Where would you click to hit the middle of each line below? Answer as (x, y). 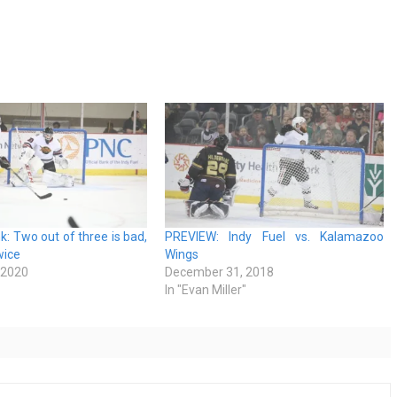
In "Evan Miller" (206, 290)
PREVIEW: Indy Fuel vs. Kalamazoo (275, 237)
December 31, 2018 (220, 272)
